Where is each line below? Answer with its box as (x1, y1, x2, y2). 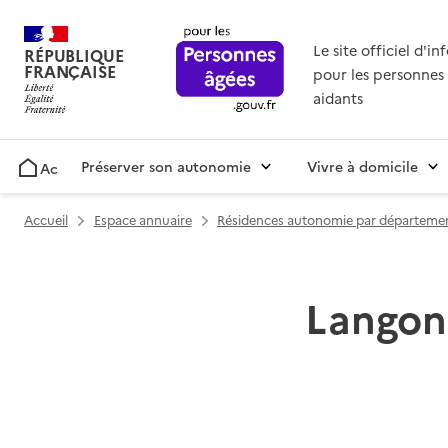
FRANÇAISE (24, 60, 116, 83)
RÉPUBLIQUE (24, 44, 124, 67)
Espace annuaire (93, 211, 192, 229)
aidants (312, 88, 363, 109)
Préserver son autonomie (81, 156, 251, 177)
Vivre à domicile (307, 156, 418, 177)
